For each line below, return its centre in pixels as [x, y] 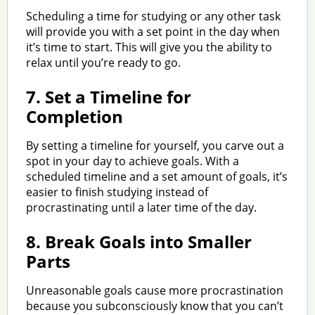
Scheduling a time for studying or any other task [153, 16]
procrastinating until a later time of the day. [141, 207]
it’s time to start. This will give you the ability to [149, 47]
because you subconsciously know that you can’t [154, 306]
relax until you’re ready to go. [103, 62]
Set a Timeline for [116, 96]
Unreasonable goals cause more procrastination [154, 290]
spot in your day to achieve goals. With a [132, 161]
